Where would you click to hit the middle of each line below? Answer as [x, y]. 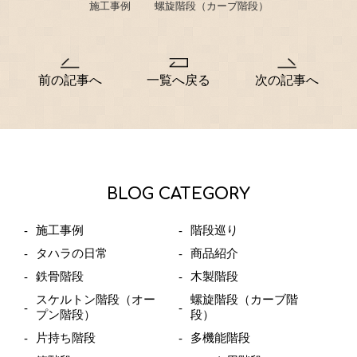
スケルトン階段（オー [96, 299]
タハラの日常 [72, 253]
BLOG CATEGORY [178, 194]
